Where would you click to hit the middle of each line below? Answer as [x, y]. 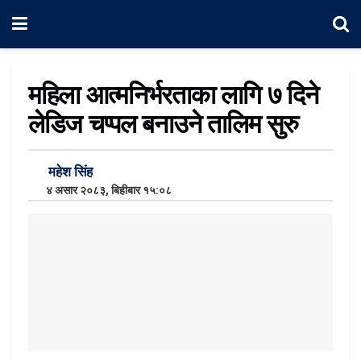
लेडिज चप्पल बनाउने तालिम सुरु [163, 124]
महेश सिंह [71, 171]
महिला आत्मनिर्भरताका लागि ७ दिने [173, 95]
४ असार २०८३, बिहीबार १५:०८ [105, 190]
